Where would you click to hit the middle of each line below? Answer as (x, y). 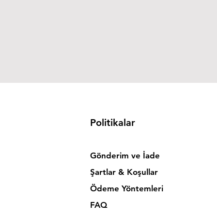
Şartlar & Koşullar (124, 172)
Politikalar (112, 123)
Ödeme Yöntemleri (128, 188)
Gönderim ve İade (125, 155)
